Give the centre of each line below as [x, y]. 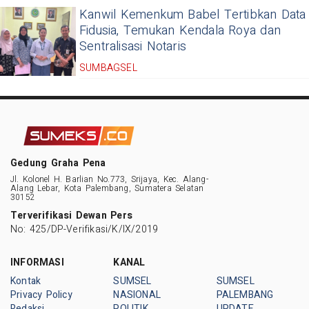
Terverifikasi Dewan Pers [71, 216]
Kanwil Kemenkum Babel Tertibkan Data [193, 14]
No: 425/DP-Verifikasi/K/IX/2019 [84, 230]
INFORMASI [37, 263]
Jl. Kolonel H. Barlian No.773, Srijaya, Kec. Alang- [109, 180]
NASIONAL [137, 295]
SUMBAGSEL [108, 68]
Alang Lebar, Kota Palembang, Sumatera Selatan [107, 189]
